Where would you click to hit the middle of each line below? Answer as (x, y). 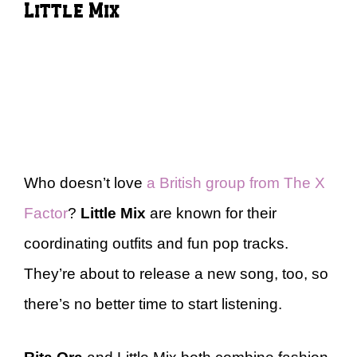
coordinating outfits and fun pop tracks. (156, 243)
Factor (46, 213)
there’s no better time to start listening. (153, 304)
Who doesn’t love (85, 183)
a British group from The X (236, 183)
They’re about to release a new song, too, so (176, 274)
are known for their (211, 213)
